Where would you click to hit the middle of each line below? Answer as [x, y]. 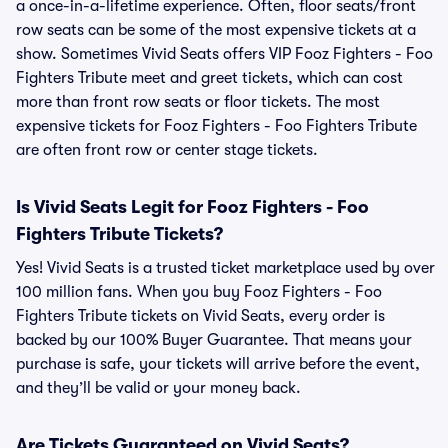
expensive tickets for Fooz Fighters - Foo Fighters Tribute [216, 126]
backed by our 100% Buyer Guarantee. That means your [214, 340]
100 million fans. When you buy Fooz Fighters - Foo [199, 292]
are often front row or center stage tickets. [167, 150]
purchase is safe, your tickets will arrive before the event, [218, 364]
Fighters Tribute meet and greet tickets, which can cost [209, 78]
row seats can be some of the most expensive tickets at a [216, 30]
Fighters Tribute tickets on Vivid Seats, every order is [200, 316]
